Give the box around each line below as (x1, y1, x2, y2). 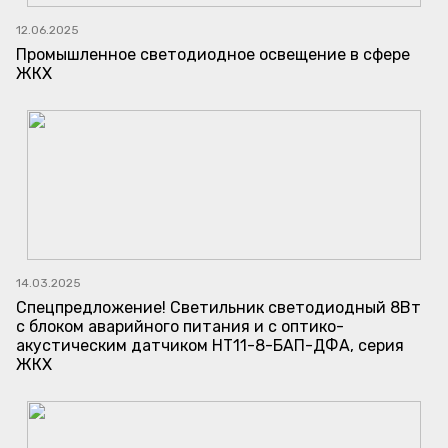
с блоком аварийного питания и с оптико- (16, 317, 344, 337)
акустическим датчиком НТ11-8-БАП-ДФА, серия (16, 336, 404, 356)
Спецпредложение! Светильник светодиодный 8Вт (16, 298, 421, 318)
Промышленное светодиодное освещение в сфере (16, 45, 410, 65)
